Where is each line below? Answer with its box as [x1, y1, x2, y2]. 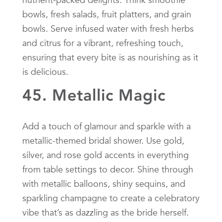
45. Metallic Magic [22, 85, 166, 105]
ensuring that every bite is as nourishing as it [22, 51, 198, 63]
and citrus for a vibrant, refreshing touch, [22, 37, 183, 49]
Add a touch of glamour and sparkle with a [22, 120, 191, 132]
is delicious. [22, 65, 68, 77]
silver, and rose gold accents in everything [22, 149, 189, 161]
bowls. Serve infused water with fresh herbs [22, 22, 194, 34]
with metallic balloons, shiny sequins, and [22, 177, 185, 189]
